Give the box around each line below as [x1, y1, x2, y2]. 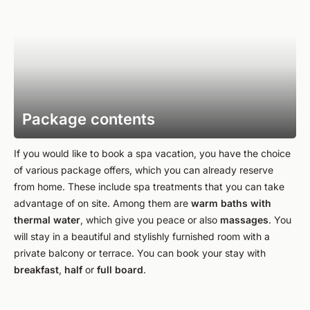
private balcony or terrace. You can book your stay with [14, 247, 266, 259]
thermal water [14, 214, 80, 226]
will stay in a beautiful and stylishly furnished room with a [14, 230, 270, 242]
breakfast [14, 264, 59, 275]
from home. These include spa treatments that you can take [14, 181, 284, 192]
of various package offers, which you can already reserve [14, 164, 273, 176]
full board [97, 264, 143, 275]
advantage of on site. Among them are [14, 197, 191, 209]
